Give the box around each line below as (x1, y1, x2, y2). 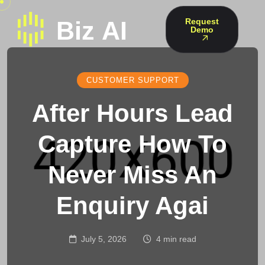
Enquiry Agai (56, 192, 209, 219)
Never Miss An (48, 161, 217, 189)
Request (185, 17, 219, 26)
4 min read (156, 234, 196, 244)
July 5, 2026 (80, 234, 127, 244)
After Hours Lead (32, 99, 233, 127)
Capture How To (38, 130, 227, 158)
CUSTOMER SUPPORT (86, 76, 179, 85)
